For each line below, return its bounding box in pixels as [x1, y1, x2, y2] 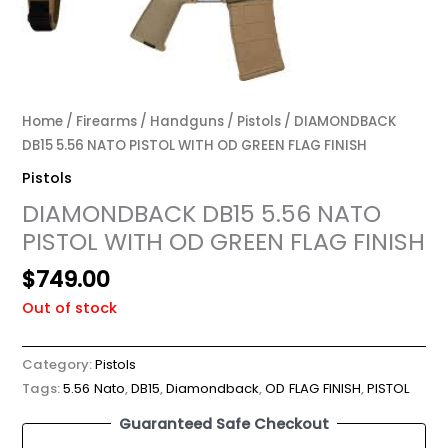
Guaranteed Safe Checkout [119, 413, 329, 434]
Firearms [76, 111, 138, 131]
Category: [22, 355, 96, 375]
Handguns [150, 111, 225, 131]
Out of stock [22, 297, 118, 318]
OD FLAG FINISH [265, 379, 362, 399]
